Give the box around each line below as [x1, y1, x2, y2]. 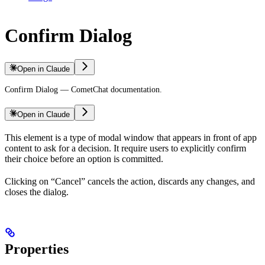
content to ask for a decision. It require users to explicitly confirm [5, 143, 246, 154]
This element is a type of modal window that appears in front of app [5, 132, 257, 143]
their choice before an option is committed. [5, 154, 163, 164]
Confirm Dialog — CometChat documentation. [5, 85, 162, 95]
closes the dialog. [5, 187, 69, 198]
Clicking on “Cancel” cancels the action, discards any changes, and [5, 176, 255, 187]
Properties [5, 241, 69, 257]
